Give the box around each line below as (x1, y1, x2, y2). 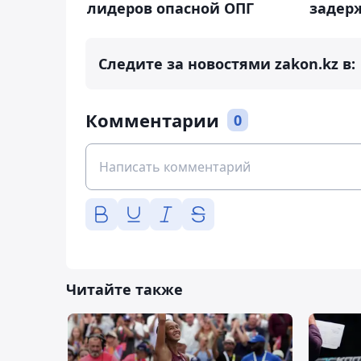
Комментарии (85, 108, 219, 133)
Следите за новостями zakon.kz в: (98, 54, 355, 74)
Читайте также (66, 280, 183, 300)
